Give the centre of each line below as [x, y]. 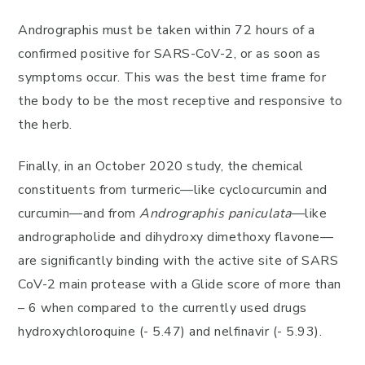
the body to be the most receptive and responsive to [180, 101]
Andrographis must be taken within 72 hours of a [167, 30]
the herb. [45, 125]
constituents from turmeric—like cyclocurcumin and [173, 190]
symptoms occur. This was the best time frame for [172, 77]
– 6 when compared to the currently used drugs [163, 308]
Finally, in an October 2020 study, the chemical [161, 166]
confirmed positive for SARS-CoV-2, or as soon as [169, 54]
